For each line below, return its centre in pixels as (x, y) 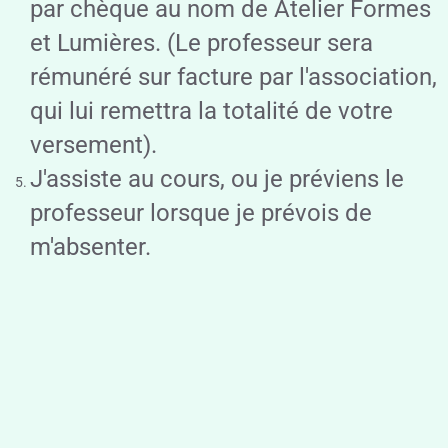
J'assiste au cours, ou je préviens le (217, 178)
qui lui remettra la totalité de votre (211, 110)
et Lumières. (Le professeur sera (201, 42)
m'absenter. (90, 246)
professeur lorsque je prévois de (201, 212)
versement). (93, 144)
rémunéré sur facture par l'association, (233, 76)
